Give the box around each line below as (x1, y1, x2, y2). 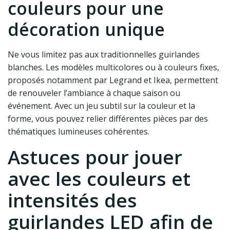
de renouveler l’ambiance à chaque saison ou (8, 87, 180, 99)
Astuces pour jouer (8, 144, 182, 170)
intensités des (8, 187, 137, 214)
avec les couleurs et (8, 166, 190, 192)
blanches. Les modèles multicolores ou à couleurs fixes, (8, 62, 219, 73)
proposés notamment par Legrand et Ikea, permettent (8, 74, 218, 86)
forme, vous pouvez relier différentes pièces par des (8, 113, 208, 125)
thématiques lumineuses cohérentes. (8, 126, 149, 138)
